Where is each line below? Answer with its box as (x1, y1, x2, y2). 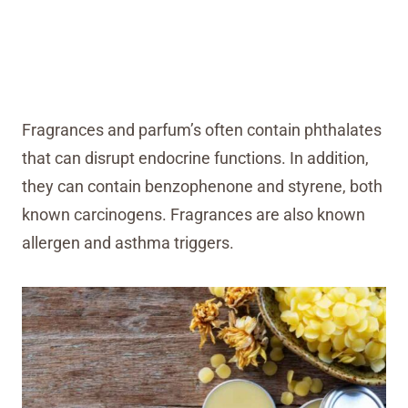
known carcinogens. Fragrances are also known (22, 205, 365, 224)
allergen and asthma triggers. (22, 233, 234, 252)
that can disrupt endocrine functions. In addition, (22, 148, 369, 168)
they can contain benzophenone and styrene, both (22, 177, 382, 196)
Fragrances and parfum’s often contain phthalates (22, 120, 382, 139)
